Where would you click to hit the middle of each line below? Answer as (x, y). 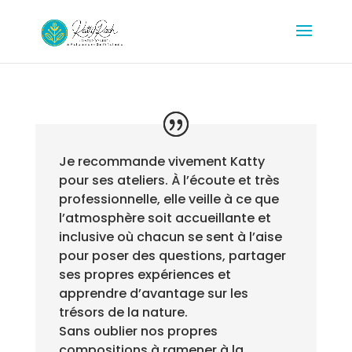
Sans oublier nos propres (138, 331)
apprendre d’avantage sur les (153, 293)
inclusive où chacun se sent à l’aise (170, 236)
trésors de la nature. (123, 312)
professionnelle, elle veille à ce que (169, 199)
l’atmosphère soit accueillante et (165, 218)
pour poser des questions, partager (172, 255)
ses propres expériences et (145, 274)
